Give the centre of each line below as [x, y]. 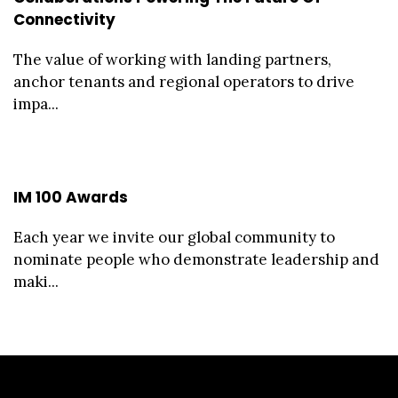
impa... [36, 103]
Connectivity [64, 19]
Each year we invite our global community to [174, 237]
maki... [36, 281]
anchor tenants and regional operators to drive [184, 81]
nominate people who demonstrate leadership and [196, 259]
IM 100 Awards [71, 197]
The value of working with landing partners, [172, 59]
